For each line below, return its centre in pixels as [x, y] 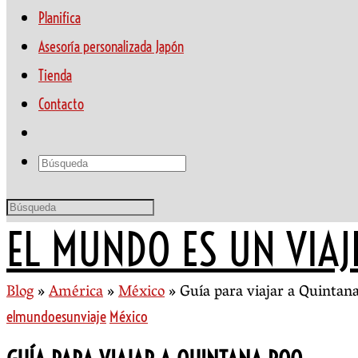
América [76, 292]
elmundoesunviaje [56, 316]
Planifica [60, 18]
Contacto [61, 104]
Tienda [55, 76]
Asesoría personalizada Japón [111, 47]
